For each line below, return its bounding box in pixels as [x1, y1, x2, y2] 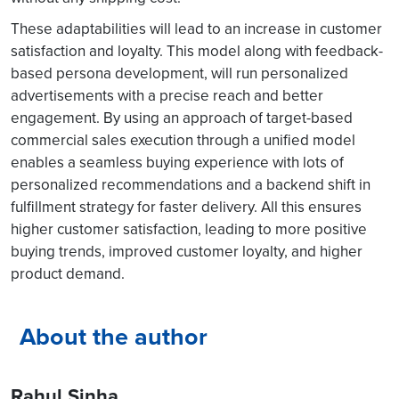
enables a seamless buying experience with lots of [11, 151, 344, 173]
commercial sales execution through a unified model [11, 128, 355, 151]
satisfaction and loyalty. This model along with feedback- [11, 39, 383, 61]
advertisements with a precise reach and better [11, 84, 323, 106]
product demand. [11, 262, 125, 284]
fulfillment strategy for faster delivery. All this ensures [11, 195, 362, 217]
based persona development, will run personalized [11, 61, 348, 84]
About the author [20, 318, 208, 354]
